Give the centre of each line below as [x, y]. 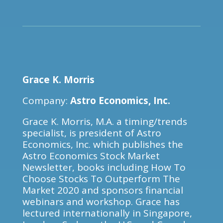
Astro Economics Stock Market [91, 156]
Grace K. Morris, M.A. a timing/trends [105, 121]
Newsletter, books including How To [104, 167]
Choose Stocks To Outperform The [101, 179]
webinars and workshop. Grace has [101, 202]
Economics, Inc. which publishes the [103, 144]
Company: [46, 101]
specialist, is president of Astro [92, 133]
